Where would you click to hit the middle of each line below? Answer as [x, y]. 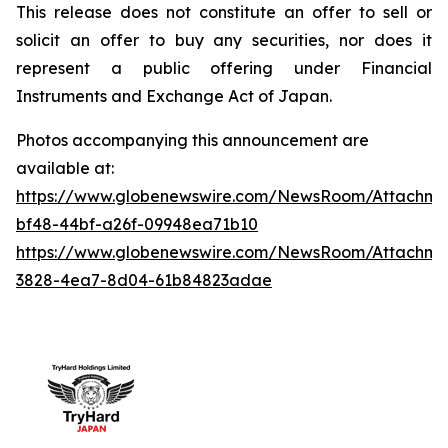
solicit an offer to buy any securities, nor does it [224, 39]
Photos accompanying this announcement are [192, 139]
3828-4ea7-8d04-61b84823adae [144, 279]
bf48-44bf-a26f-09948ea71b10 [137, 223]
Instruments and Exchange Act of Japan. [174, 95]
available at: [65, 167]
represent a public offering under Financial [224, 67]
